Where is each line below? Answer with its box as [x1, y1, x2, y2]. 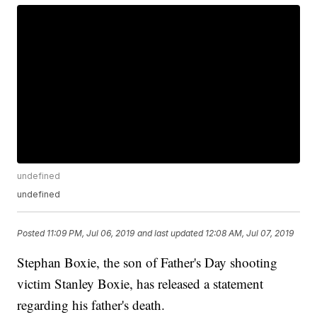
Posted [17, 227, 47, 238]
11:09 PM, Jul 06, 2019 [47, 227, 135, 238]
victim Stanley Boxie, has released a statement [17, 275, 264, 293]
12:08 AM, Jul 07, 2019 [205, 227, 294, 238]
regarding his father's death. [17, 296, 166, 314]
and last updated [137, 227, 204, 238]
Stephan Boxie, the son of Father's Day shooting [17, 253, 278, 272]
